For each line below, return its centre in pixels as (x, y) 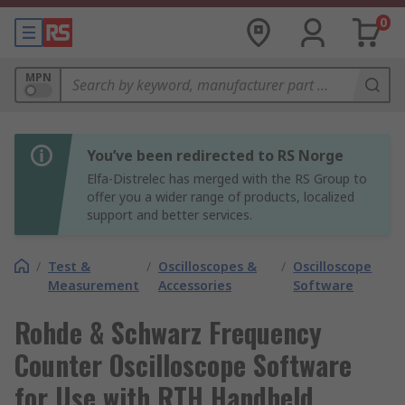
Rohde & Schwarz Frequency (168, 332)
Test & (69, 266)
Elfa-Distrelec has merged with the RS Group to (227, 179)
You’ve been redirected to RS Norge (215, 155)
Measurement (94, 285)
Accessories (195, 285)
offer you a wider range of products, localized (221, 197)
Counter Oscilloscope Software (183, 365)
